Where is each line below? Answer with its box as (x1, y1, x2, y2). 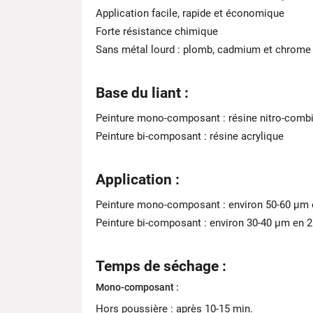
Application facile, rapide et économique (96, 7, 284, 20)
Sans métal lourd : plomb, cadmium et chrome (96, 43, 311, 56)
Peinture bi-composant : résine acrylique (96, 130, 284, 143)
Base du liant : (96, 85, 189, 101)
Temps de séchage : (96, 258, 226, 275)
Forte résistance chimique (96, 25, 218, 38)
